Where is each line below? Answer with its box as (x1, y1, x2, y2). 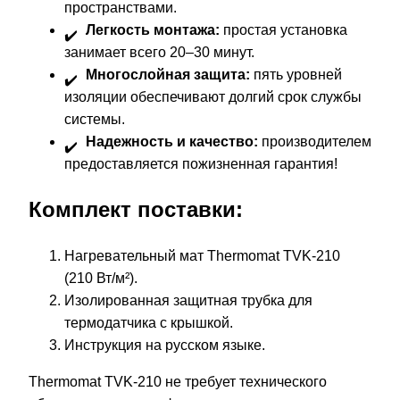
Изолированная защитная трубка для (64, 292, 312, 308)
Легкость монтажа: (86, 22, 220, 38)
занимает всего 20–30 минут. (64, 45, 254, 61)
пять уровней (250, 67, 342, 83)
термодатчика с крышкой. (64, 314, 233, 330)
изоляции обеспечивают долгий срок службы (64, 89, 362, 105)
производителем (258, 134, 371, 150)
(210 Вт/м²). (64, 270, 137, 286)
